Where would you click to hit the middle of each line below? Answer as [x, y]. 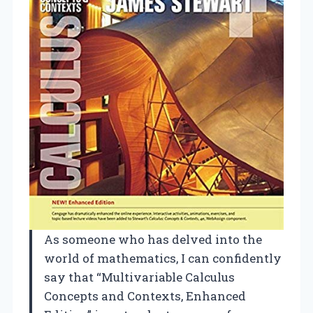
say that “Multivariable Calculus [139, 277]
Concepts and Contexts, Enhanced [145, 296]
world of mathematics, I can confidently [163, 259]
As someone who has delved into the [153, 240]
